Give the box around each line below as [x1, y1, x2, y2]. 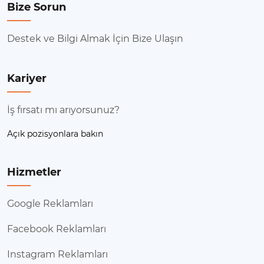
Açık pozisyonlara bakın [7, 128, 103, 140]
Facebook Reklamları [7, 223, 106, 235]
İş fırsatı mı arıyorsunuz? [7, 104, 120, 116]
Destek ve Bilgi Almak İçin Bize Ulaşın [7, 33, 183, 45]
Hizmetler [7, 166, 61, 179]
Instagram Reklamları [7, 249, 108, 260]
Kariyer [7, 72, 47, 85]
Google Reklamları [7, 198, 93, 210]
